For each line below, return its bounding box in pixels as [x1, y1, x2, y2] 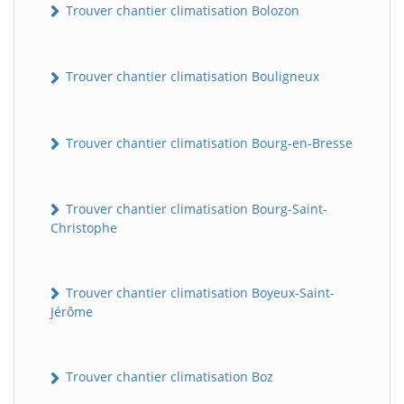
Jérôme [50, 303, 93, 321]
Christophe [50, 219, 117, 237]
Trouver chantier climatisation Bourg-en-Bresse [62, 133, 353, 151]
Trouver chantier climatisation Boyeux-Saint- [62, 284, 335, 302]
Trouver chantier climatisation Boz [62, 368, 273, 386]
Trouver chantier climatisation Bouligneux [62, 68, 319, 86]
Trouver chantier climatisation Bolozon [62, 2, 299, 20]
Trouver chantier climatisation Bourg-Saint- [62, 199, 327, 217]
